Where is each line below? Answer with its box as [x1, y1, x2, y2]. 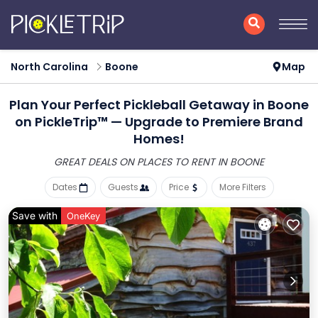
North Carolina [11, 60, 88, 74]
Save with [12, 209, 57, 221]
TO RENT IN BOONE [175, 155, 264, 169]
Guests [107, 181, 138, 193]
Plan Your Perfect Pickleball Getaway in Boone [9, 96, 309, 114]
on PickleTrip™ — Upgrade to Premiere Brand [15, 113, 303, 131]
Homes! [133, 130, 185, 148]
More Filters [219, 181, 266, 193]
